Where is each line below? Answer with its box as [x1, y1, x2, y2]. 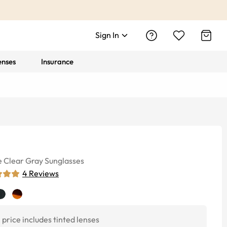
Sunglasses [45, 156, 84, 166]
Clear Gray [4, 156, 43, 166]
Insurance [41, 57, 74, 66]
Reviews [29, 168, 59, 178]
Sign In [95, 30, 119, 40]
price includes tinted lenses [2, 214, 99, 224]
